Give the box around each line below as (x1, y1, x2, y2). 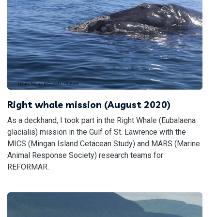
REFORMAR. (7, 162, 49, 171)
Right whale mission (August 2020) (7, 98, 170, 110)
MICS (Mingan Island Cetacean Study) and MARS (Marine (7, 139, 200, 148)
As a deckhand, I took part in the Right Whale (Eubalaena (7, 115, 196, 125)
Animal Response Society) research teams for (7, 150, 163, 160)
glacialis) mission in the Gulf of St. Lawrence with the (7, 127, 186, 137)
